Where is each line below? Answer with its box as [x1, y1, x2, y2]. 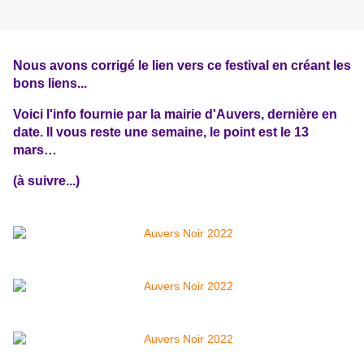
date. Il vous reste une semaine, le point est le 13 [13, 123, 309, 139]
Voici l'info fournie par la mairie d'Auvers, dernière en [13, 106, 337, 121]
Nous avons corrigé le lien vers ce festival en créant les [13, 57, 351, 72]
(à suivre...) [13, 173, 80, 188]
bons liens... [13, 75, 87, 90]
